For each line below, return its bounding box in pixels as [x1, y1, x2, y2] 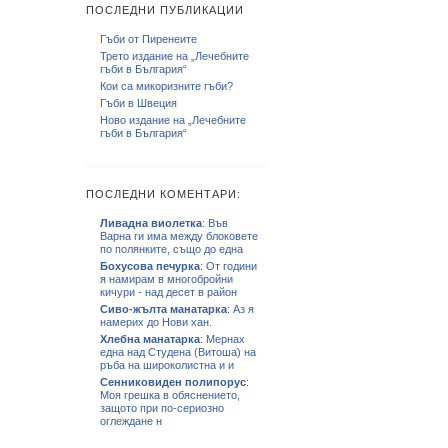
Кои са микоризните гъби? [100, 80, 233, 92]
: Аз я [227, 303, 254, 315]
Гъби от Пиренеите [100, 33, 197, 45]
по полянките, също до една [100, 243, 243, 255]
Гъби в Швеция [100, 97, 177, 109]
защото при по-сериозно [100, 402, 224, 414]
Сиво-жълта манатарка [100, 303, 227, 315]
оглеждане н [100, 415, 162, 427]
